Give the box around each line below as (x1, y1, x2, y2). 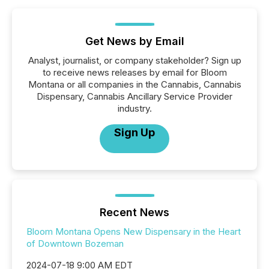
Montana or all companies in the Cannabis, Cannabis (28, 79, 241, 90)
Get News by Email (85, 35, 184, 47)
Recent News (100, 206, 169, 219)
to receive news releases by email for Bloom (42, 67, 227, 78)
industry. (117, 103, 152, 114)
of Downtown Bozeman (26, 238, 124, 249)
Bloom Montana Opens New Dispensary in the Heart (26, 226, 241, 237)
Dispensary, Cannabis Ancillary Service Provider (37, 91, 232, 102)
